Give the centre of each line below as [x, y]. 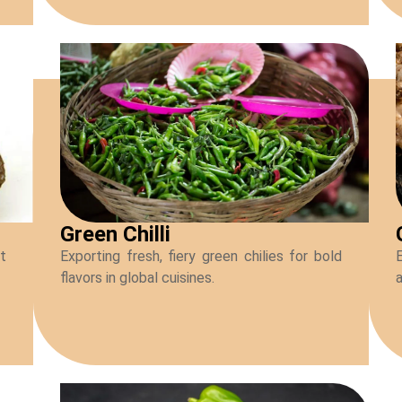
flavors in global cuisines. [138, 278]
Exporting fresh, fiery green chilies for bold [201, 257]
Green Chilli [116, 235]
